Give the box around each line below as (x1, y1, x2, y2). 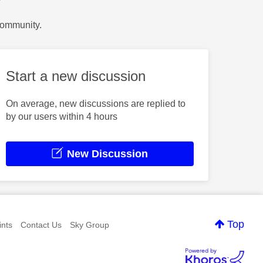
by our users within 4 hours (5, 111, 117, 122)
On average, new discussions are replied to (5, 98, 186, 109)
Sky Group (69, 220, 109, 230)
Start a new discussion (5, 68, 146, 85)
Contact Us (20, 220, 62, 230)
